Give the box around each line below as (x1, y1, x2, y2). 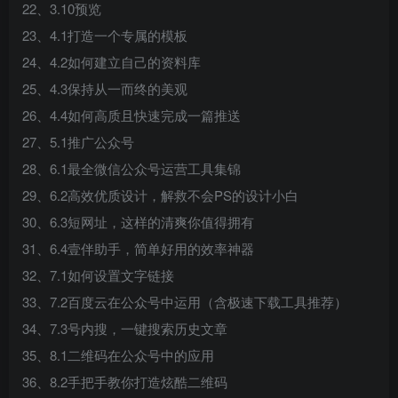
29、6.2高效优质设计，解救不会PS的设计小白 (22, 186, 298, 204)
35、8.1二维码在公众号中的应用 (22, 346, 214, 364)
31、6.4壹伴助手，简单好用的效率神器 (22, 239, 254, 258)
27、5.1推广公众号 (22, 132, 134, 151)
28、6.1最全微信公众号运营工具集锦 (22, 159, 241, 178)
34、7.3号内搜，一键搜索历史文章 (22, 319, 227, 338)
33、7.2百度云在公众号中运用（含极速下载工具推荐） (22, 292, 347, 311)
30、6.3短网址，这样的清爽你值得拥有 (22, 212, 254, 231)
